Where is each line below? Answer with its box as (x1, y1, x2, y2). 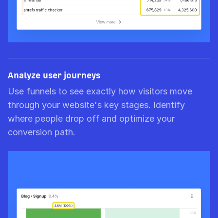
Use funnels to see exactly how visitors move (8, 86, 192, 97)
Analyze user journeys (8, 71, 100, 80)
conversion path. (8, 127, 75, 138)
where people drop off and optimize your (8, 113, 175, 124)
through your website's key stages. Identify (8, 100, 185, 110)
